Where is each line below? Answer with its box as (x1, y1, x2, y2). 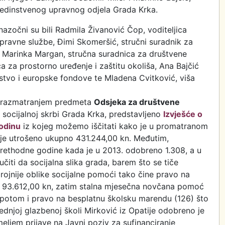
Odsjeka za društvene (94, 97, 180, 107)
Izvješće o (163, 109, 202, 119)
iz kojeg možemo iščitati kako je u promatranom (21, 121, 208, 131)
